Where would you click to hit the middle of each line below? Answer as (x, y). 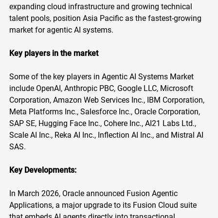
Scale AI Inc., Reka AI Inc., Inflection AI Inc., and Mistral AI (106, 135)
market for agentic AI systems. (61, 30)
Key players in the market (54, 53)
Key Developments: (43, 170)
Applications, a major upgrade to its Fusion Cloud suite (103, 205)
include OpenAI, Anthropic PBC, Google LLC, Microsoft (101, 88)
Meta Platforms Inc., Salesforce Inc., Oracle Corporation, (105, 112)
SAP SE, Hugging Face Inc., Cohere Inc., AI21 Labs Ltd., (103, 123)
